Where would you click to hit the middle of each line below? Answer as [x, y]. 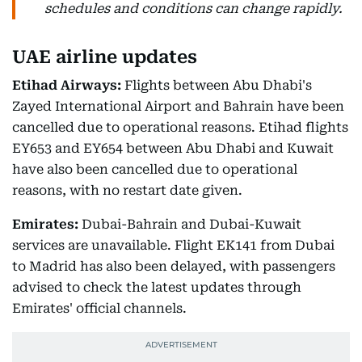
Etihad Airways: [67, 85]
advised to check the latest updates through [157, 287]
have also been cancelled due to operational [155, 169]
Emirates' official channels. [99, 308]
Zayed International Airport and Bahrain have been [178, 106]
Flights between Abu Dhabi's [217, 85]
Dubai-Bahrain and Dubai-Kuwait [190, 224]
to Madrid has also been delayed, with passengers [174, 266]
